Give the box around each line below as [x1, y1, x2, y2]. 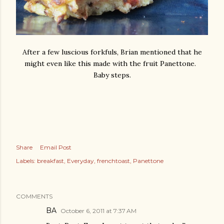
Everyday [67, 156, 94, 164]
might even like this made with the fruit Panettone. [24, 58, 200, 68]
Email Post [40, 143, 71, 151]
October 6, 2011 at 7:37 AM [60, 206, 136, 214]
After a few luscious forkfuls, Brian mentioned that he [22, 47, 202, 56]
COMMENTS [16, 192, 52, 200]
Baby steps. [93, 70, 131, 79]
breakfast [37, 156, 64, 164]
